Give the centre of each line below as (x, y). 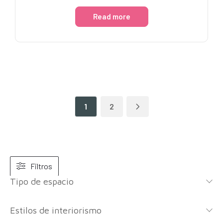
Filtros (41, 166)
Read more (111, 16)
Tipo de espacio (42, 181)
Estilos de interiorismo (56, 210)
